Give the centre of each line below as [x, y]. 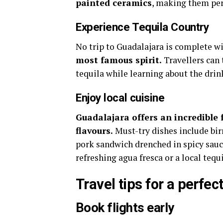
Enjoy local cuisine [120, 98]
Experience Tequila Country [142, 27]
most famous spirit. [119, 60]
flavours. [95, 131]
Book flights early [125, 208]
